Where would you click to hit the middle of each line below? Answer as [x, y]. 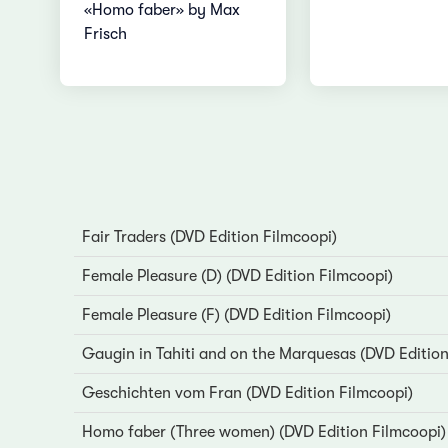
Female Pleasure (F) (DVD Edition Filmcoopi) [236, 315]
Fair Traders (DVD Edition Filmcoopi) [209, 237]
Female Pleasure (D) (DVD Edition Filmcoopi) [237, 276]
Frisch [106, 34]
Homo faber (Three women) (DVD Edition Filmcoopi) [263, 432]
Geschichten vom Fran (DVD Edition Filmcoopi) [247, 393]
